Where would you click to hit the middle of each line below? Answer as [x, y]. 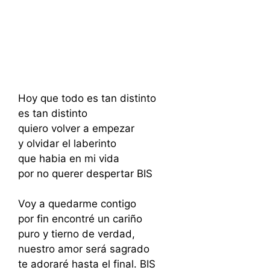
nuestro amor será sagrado [84, 249]
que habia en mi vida [69, 158]
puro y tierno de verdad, [77, 234]
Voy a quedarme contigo [77, 204]
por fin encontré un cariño [80, 219]
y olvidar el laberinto [67, 143]
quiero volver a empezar [76, 128]
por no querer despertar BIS [85, 173]
